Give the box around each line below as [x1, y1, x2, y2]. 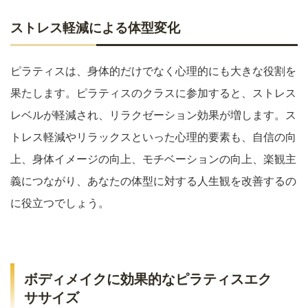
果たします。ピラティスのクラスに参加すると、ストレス [10, 86, 296, 100]
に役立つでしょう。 [10, 196, 109, 210]
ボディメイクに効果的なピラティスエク [24, 272, 272, 287]
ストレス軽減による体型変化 [10, 21, 180, 36]
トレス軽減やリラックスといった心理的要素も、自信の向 [10, 130, 296, 144]
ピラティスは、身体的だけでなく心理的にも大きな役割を [10, 64, 296, 78]
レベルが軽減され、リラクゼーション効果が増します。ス [10, 108, 296, 122]
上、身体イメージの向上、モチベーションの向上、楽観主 [10, 152, 296, 166]
